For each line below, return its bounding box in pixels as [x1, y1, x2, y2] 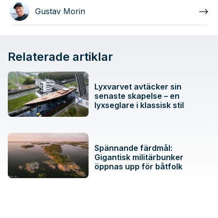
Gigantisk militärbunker [94, 152, 184, 163]
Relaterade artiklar [8, 50, 113, 64]
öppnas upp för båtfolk [94, 162, 183, 172]
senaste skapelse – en [94, 91, 180, 101]
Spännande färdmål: [94, 143, 173, 153]
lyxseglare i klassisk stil [94, 100, 184, 110]
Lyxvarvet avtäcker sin [94, 82, 182, 92]
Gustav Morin [35, 6, 85, 17]
